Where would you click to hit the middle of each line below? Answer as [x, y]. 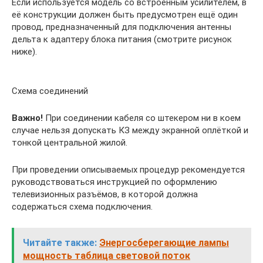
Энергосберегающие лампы [164, 242]
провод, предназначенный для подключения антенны [122, 27]
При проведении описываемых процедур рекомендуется [128, 169]
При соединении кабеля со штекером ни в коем [142, 118]
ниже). [24, 51]
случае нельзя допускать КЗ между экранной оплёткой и [130, 130]
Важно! [27, 118]
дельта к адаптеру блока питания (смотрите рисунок [122, 39]
